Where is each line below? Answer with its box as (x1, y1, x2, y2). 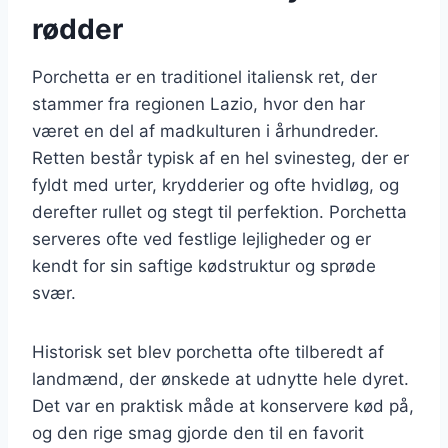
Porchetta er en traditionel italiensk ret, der (32, 66, 377, 87)
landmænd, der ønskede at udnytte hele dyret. (32, 368, 409, 389)
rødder (32, 11, 123, 46)
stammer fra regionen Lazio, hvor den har (32, 93, 365, 114)
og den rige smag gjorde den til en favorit (32, 422, 364, 443)
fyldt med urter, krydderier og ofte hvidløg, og (32, 174, 399, 195)
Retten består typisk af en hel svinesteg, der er (32, 147, 409, 168)
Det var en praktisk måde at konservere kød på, (32, 395, 414, 416)
